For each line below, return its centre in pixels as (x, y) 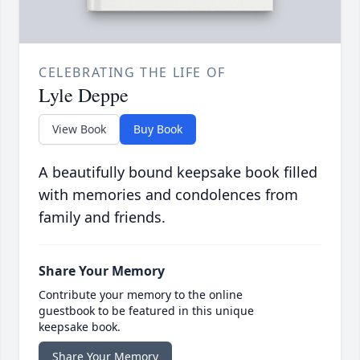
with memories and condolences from (168, 195)
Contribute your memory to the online (141, 295)
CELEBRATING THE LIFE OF (132, 73)
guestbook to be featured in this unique (146, 311)
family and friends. (102, 217)
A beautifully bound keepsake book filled (178, 172)
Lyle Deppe (84, 95)
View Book (79, 129)
